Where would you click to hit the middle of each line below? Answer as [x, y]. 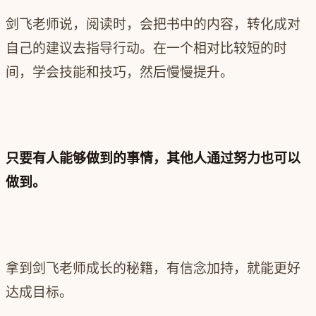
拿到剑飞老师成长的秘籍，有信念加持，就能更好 [153, 269]
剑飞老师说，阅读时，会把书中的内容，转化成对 [153, 25]
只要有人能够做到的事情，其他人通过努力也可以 [153, 159]
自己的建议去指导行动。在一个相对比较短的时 [146, 49]
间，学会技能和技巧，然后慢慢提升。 [120, 73]
